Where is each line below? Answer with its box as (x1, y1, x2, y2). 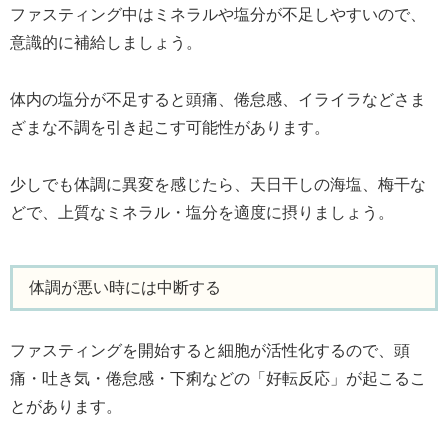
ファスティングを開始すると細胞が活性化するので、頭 (10, 342, 410, 360)
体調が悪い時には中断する (29, 279, 237, 297)
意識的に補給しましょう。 (10, 34, 202, 52)
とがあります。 (10, 398, 122, 416)
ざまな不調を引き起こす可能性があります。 (10, 119, 330, 137)
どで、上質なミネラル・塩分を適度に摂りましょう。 (10, 203, 394, 221)
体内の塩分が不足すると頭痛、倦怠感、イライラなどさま (10, 91, 426, 109)
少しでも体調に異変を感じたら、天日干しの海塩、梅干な (10, 175, 426, 193)
